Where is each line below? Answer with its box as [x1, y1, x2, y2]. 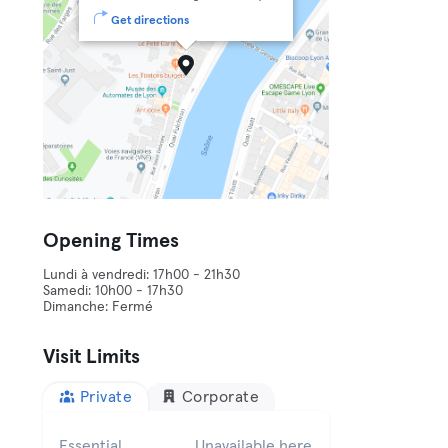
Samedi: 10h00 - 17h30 [43, 284, 184, 298]
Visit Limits [43, 347, 141, 367]
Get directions [111, 15, 190, 27]
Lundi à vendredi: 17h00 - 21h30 [43, 268, 241, 282]
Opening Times [43, 231, 180, 251]
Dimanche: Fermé [43, 300, 154, 314]
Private [79, 389, 133, 405]
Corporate [181, 389, 260, 405]
